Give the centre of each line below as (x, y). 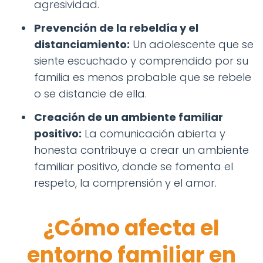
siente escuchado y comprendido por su (141, 61)
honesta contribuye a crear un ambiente (141, 150)
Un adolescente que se (192, 44)
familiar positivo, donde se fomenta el (134, 166)
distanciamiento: (82, 44)
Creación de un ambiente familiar (129, 117)
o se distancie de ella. (90, 94)
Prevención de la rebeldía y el (116, 28)
